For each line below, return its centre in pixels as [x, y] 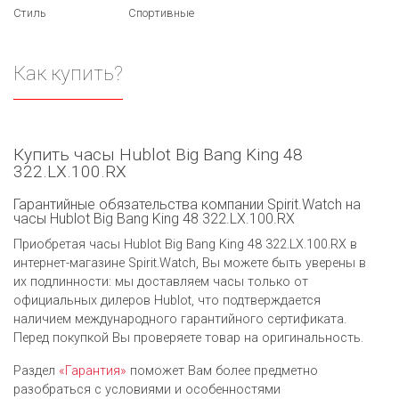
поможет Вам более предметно [222, 370]
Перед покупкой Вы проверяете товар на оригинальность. [188, 338]
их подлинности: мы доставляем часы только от [161, 281]
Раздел [36, 370]
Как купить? [68, 73]
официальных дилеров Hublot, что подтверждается [167, 300]
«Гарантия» [93, 370]
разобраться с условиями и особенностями [147, 389]
